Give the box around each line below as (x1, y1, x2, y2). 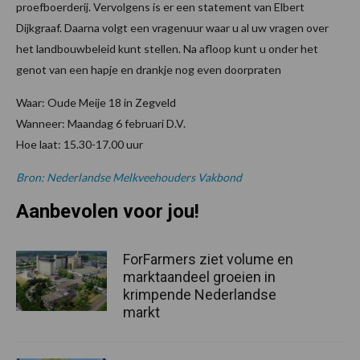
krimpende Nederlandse (123, 285, 276, 303)
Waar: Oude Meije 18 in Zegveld (16, 95, 176, 109)
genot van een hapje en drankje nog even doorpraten (16, 62, 281, 76)
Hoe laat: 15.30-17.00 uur (16, 137, 143, 151)
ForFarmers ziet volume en (123, 250, 293, 268)
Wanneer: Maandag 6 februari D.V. (16, 116, 186, 130)
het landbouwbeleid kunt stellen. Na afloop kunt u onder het (16, 41, 318, 55)
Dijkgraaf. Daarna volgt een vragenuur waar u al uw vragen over (16, 20, 329, 35)
